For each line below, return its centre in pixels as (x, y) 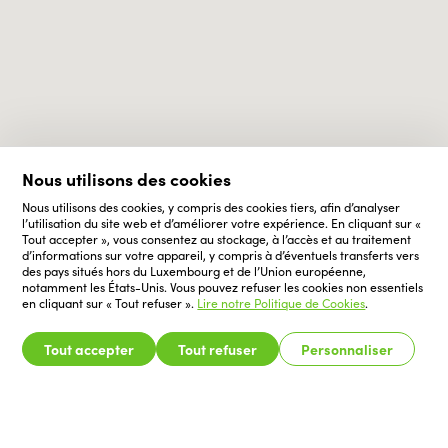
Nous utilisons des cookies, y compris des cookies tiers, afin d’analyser (211, 207)
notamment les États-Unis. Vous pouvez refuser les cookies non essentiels (223, 287)
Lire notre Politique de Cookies (281, 303)
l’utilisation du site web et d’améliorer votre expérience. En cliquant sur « (222, 223)
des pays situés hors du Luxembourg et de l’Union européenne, (194, 271)
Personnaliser (347, 349)
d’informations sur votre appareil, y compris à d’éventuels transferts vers (221, 255)
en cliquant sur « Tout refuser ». (110, 303)
